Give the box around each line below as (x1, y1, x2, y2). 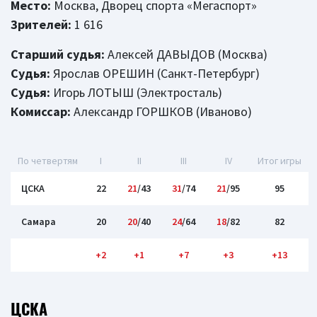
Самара (21, 215, 56, 228)
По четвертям (18, 154, 78, 167)
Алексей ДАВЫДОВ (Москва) (105, 46, 267, 62)
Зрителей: (11, 16, 71, 33)
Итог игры (258, 154, 301, 167)
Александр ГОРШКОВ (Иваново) (71, 103, 252, 120)
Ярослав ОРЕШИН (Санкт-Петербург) (50, 65, 260, 81)
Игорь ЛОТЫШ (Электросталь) (50, 84, 222, 100)
